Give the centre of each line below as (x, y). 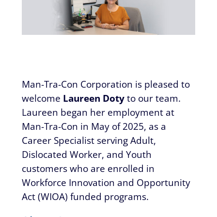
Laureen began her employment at (98, 112)
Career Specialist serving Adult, (89, 140)
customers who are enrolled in (88, 168)
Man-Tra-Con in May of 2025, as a (94, 126)
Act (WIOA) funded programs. (85, 196)
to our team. (152, 98)
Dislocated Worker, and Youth (86, 154)
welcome (42, 98)
